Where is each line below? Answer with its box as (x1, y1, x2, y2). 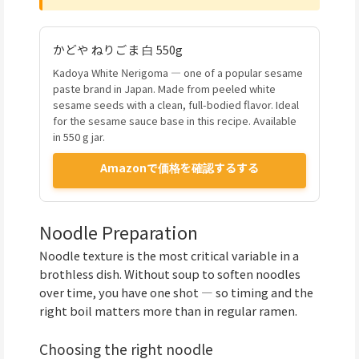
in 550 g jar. (53, 128, 105, 144)
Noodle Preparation (39, 219, 198, 244)
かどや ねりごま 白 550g (53, 40, 183, 58)
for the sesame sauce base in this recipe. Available (53, 112, 296, 128)
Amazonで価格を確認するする (100, 159, 259, 175)
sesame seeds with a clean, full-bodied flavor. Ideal (53, 96, 299, 112)
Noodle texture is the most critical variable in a (39, 246, 299, 264)
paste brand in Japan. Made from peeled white (53, 80, 276, 96)
